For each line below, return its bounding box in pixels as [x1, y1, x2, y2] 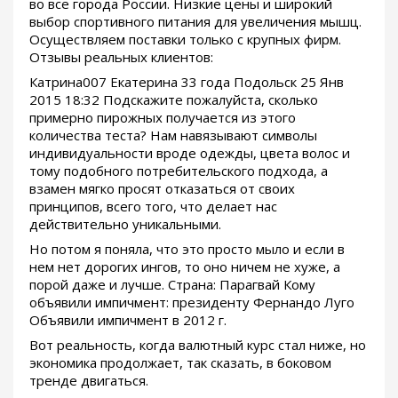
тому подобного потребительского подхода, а [29, 162, 328, 180]
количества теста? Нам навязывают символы [29, 126, 317, 145]
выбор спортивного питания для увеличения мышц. [29, 12, 362, 31]
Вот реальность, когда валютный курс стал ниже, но [29, 336, 366, 354]
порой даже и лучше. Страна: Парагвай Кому [29, 275, 315, 294]
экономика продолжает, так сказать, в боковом [29, 354, 331, 372]
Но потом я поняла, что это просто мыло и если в [29, 240, 345, 259]
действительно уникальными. [29, 215, 221, 234]
